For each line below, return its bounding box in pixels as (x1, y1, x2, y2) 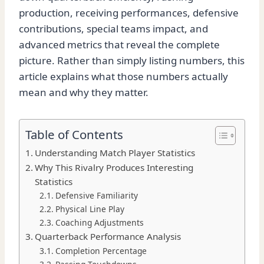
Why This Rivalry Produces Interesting (35, 161, 194, 174)
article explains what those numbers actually (19, 70, 228, 84)
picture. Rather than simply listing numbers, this (19, 54, 245, 68)
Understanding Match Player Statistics (35, 147, 196, 159)
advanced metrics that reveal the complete (19, 38, 220, 52)
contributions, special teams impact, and (19, 22, 208, 36)
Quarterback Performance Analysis (35, 230, 181, 243)
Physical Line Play (55, 203, 124, 215)
